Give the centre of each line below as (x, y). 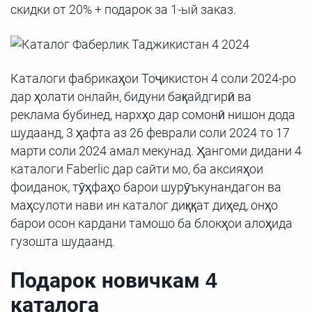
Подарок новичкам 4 (114, 280)
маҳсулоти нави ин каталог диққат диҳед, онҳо (144, 205)
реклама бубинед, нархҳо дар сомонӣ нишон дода (153, 114)
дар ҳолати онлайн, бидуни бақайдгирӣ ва (131, 96)
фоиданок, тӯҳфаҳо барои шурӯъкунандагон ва (146, 187)
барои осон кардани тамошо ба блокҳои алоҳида (151, 223)
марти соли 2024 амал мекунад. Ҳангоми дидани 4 (156, 150)
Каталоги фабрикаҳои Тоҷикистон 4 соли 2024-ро (153, 78)
